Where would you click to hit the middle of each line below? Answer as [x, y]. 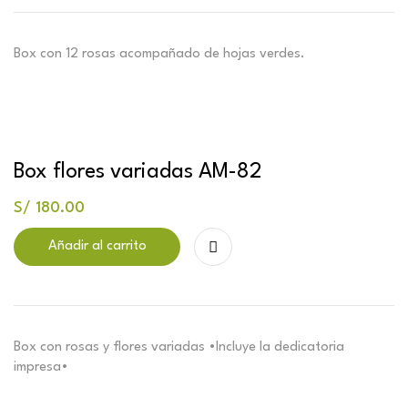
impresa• [41, 367]
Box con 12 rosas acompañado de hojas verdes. [159, 54]
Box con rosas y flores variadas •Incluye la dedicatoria [179, 347]
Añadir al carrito [97, 246]
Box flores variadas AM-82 [138, 172]
